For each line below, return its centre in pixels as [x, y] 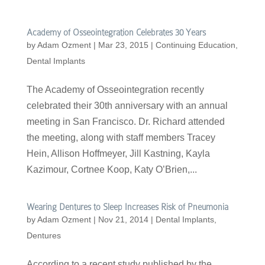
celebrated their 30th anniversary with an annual [127, 106]
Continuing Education [195, 45]
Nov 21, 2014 [123, 220]
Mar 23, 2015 [123, 45]
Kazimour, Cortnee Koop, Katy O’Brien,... [112, 170]
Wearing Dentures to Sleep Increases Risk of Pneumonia [127, 207]
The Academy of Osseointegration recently [115, 90]
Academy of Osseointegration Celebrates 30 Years [116, 33]
